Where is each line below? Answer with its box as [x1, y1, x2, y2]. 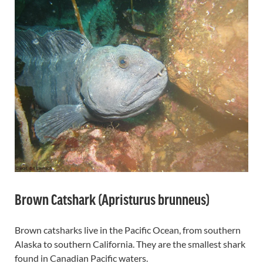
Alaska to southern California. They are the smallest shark [15, 238, 245, 249]
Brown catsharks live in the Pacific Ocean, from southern [15, 224, 241, 235]
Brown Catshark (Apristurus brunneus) [15, 190, 210, 207]
